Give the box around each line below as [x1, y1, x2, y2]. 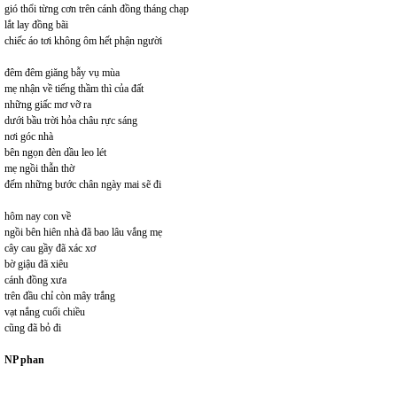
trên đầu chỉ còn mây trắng [4, 289, 115, 302]
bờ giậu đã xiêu [4, 257, 68, 270]
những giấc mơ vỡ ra [4, 97, 91, 111]
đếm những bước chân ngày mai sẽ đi [4, 177, 161, 191]
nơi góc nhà [4, 129, 53, 143]
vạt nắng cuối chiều [4, 305, 85, 318]
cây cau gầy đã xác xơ [4, 241, 96, 254]
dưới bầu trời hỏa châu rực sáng [4, 113, 137, 127]
